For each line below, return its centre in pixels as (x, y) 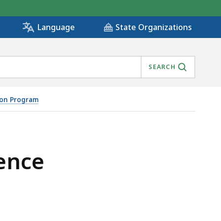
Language (56, 27)
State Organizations (154, 27)
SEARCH (162, 67)
